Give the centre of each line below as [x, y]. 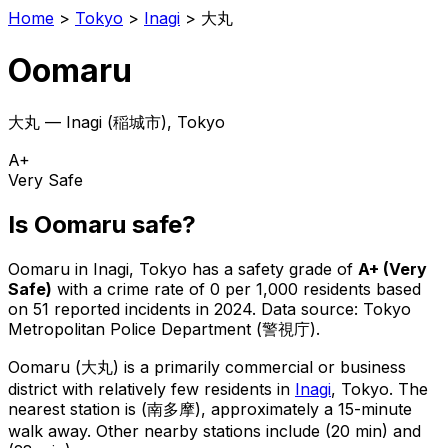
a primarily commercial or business [273, 366]
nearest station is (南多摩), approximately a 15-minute [210, 408]
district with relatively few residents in [151, 388]
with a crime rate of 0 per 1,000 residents [211, 288]
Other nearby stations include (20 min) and [256, 430]
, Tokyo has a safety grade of [241, 268]
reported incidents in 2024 [150, 308]
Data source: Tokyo [336, 308]
